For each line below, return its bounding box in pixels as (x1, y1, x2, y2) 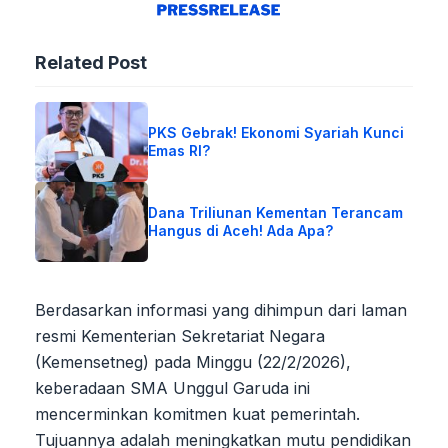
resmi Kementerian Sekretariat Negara (35, 325, 325, 346)
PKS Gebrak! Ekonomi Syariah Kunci (148, 123, 405, 141)
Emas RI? (148, 141, 211, 159)
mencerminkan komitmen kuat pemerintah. (35, 403, 360, 424)
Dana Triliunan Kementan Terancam (148, 203, 404, 221)
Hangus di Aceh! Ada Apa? (148, 221, 334, 239)
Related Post (35, 51, 147, 73)
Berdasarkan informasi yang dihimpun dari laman (35, 299, 407, 320)
